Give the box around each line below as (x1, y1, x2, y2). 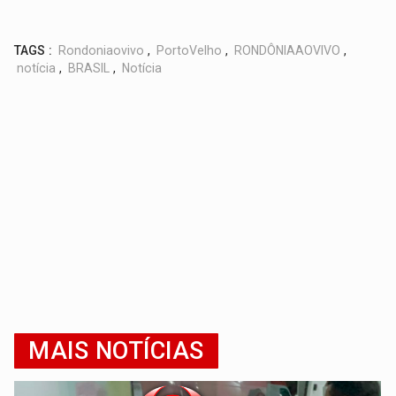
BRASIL (68, 61, 110, 76)
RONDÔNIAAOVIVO (234, 43, 341, 58)
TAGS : (14, 43, 53, 58)
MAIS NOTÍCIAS (28, 337, 204, 366)
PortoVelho (156, 43, 223, 58)
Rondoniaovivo (58, 43, 145, 58)
